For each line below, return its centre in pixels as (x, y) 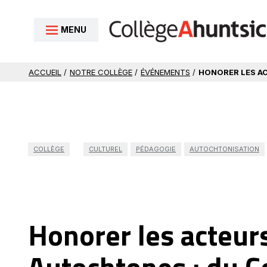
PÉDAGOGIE (156, 149)
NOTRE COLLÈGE (101, 72)
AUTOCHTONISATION (224, 149)
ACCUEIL (45, 72)
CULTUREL (105, 149)
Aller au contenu (43, 19)
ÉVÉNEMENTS (165, 72)
